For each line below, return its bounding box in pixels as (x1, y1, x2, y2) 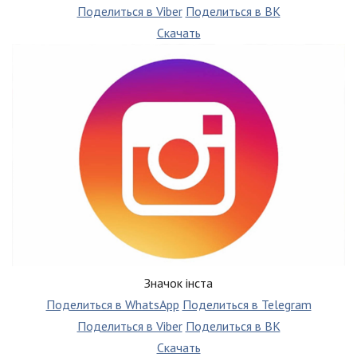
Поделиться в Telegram (182, 296, 312, 313)
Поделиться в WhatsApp (45, 296, 179, 313)
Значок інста (144, 275, 213, 292)
